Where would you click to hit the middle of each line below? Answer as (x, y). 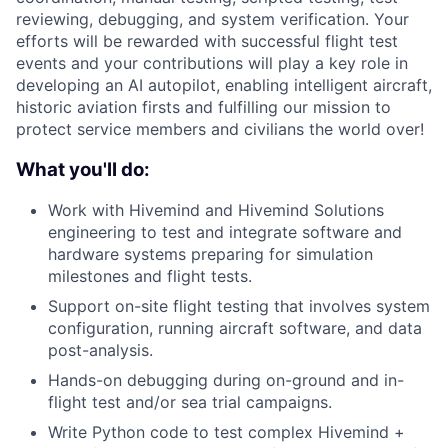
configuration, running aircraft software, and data (235, 328)
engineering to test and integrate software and (225, 232)
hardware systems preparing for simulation (210, 254)
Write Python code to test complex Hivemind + (226, 432)
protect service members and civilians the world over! (220, 129)
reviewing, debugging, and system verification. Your (212, 19)
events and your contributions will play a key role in (212, 63)
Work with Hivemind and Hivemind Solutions (216, 210)
